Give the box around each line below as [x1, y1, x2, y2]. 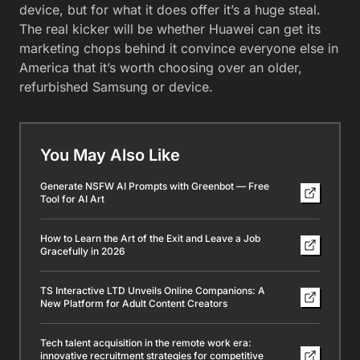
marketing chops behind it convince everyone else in [19, 40, 338, 57]
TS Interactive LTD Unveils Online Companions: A [40, 284, 265, 297]
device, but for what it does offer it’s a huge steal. [19, 2, 321, 18]
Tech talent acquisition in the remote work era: [40, 337, 252, 350]
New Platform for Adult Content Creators [40, 297, 227, 310]
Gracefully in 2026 [40, 245, 125, 258]
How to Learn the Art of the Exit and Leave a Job [40, 232, 260, 245]
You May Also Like [40, 145, 180, 166]
